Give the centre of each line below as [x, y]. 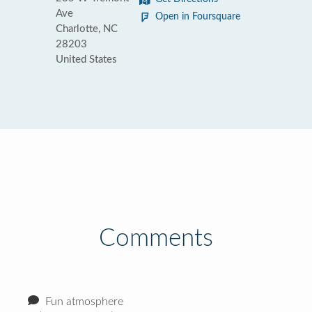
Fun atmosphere [83, 302]
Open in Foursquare [198, 17]
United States [86, 60]
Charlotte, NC [87, 29]
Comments [156, 239]
